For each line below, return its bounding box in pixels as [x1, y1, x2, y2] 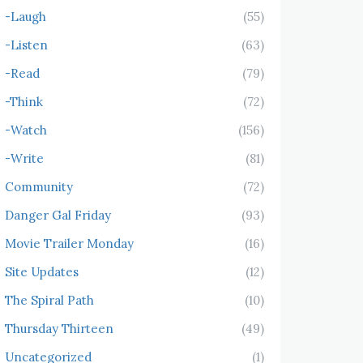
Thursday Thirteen [5, 321, 113, 336]
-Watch [5, 122, 47, 138]
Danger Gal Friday [5, 207, 111, 223]
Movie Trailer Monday [5, 236, 134, 251]
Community [5, 179, 73, 194]
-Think [5, 94, 43, 109]
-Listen [5, 37, 48, 53]
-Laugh [5, 9, 46, 24]
